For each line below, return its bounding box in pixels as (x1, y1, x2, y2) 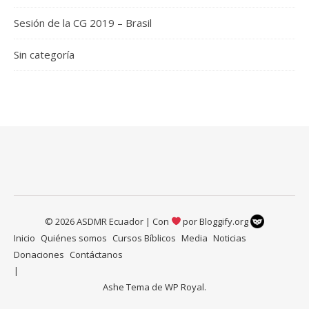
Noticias (213, 231, 246, 244)
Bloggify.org (199, 215, 251, 228)
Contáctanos (70, 248, 123, 261)
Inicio (14, 231, 35, 244)
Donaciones (14, 248, 64, 261)
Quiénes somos (41, 231, 107, 244)
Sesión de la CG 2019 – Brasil (14, 15, 152, 30)
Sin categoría (14, 47, 74, 61)
